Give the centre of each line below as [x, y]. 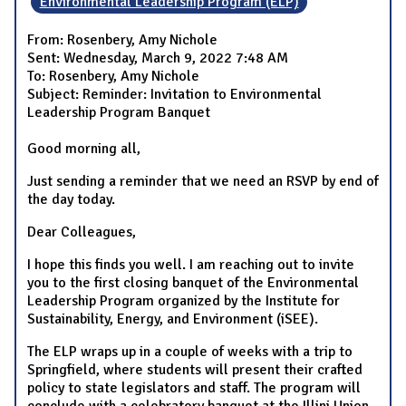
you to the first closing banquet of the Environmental [193, 282]
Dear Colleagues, [82, 232]
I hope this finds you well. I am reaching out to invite [191, 264]
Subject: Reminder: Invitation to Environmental [174, 94]
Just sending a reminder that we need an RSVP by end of [203, 181]
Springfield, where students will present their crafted [195, 369]
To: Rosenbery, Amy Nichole [113, 76]
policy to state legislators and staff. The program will [194, 387]
